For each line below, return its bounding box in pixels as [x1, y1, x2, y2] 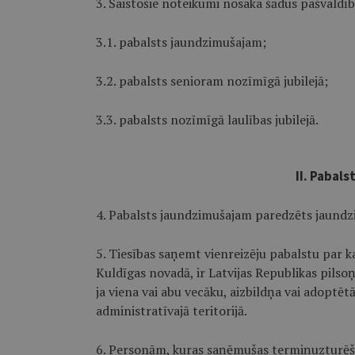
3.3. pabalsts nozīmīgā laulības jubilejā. [95, 111, 319, 128]
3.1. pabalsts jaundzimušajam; [95, 33, 266, 51]
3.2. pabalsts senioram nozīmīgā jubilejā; [95, 72, 328, 90]
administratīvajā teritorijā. [95, 302, 247, 319]
